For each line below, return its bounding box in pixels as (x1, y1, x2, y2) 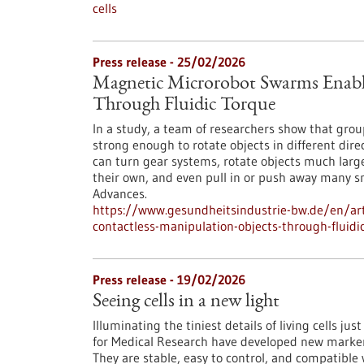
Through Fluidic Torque (93, 96, 275, 115)
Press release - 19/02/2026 (93, 271, 245, 288)
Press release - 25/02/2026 (93, 54, 245, 70)
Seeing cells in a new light (93, 292, 279, 312)
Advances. (93, 185, 147, 201)
